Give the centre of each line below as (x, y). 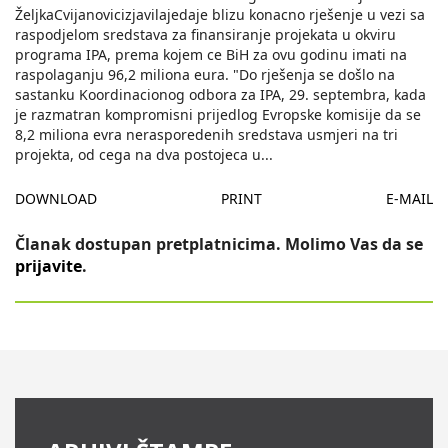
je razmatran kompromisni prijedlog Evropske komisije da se (218, 115)
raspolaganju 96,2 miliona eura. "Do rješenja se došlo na (205, 75)
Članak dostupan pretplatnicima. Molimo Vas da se (219, 244)
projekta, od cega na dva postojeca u (138, 155)
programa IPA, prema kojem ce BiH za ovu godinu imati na (211, 55)
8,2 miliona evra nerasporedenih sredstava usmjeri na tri (206, 135)
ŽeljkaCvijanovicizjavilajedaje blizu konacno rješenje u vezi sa (220, 15)
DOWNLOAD (56, 199)
